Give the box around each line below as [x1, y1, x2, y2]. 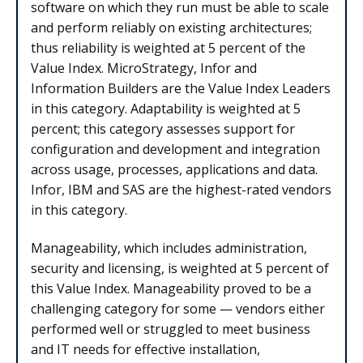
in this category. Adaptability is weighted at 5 [31, 99, 301, 117]
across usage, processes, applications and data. [31, 160, 318, 178]
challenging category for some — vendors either [31, 300, 325, 318]
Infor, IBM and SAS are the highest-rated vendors [31, 180, 331, 199]
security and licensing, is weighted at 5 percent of [31, 259, 329, 278]
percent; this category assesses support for [31, 119, 295, 138]
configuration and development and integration [31, 139, 320, 158]
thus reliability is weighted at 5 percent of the [31, 38, 305, 57]
